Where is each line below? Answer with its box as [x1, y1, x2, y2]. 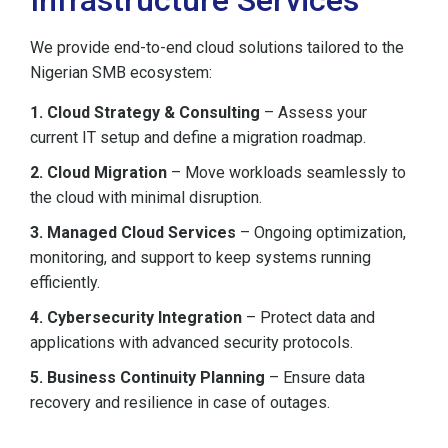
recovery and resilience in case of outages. [30, 392, 330, 412]
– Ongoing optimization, [236, 222, 406, 242]
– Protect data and [242, 307, 375, 327]
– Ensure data [265, 367, 365, 387]
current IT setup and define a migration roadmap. [30, 127, 366, 147]
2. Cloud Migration [30, 162, 167, 182]
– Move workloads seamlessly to [167, 162, 406, 182]
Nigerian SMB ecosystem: [30, 63, 212, 83]
